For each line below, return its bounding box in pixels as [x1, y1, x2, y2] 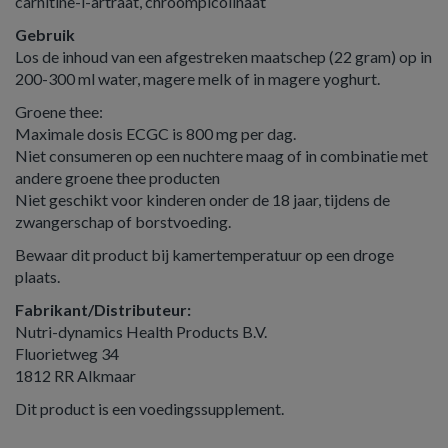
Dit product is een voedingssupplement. [15, 399, 284, 418]
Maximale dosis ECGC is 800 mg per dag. [15, 124, 296, 143]
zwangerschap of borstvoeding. [15, 212, 231, 231]
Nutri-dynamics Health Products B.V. [15, 322, 267, 341]
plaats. [15, 267, 60, 286]
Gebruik [15, 25, 75, 44]
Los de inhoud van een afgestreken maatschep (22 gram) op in [15, 47, 432, 66]
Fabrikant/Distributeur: [15, 300, 191, 319]
